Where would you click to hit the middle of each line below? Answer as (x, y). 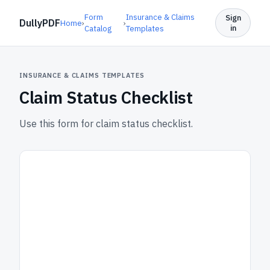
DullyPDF (40, 23)
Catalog (98, 29)
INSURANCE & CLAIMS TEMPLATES (82, 75)
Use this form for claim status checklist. (106, 124)
